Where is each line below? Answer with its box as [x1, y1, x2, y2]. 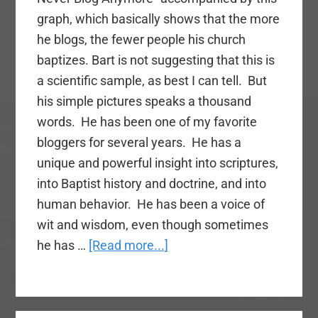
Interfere [168, 299, 217, 314]
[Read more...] [89, 238, 169, 253]
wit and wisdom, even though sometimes [37, 217, 269, 233]
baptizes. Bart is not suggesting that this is [37, 53, 275, 68]
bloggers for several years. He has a [37, 135, 242, 150]
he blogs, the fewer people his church [37, 32, 246, 48]
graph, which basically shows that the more [37, 11, 280, 27]
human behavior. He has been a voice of [37, 197, 265, 212]
